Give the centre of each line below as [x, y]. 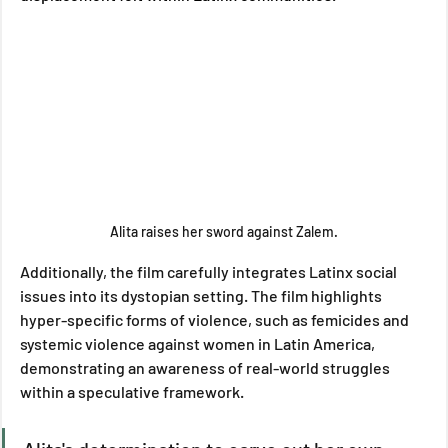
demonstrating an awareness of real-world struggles [206, 367]
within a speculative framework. [133, 391]
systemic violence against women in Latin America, [199, 343]
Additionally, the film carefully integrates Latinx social [210, 271]
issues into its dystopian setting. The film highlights [202, 295]
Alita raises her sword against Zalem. [224, 231]
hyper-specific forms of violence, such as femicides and [216, 319]
